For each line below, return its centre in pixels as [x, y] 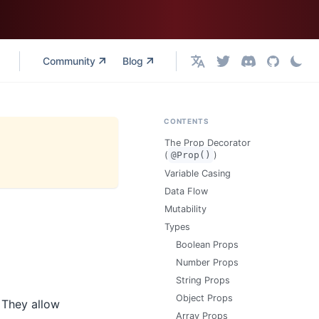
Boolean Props [207, 245]
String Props [203, 280]
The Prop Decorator [208, 143]
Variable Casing [198, 173]
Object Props [204, 298]
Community [69, 61]
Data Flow [186, 191]
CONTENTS [187, 121]
